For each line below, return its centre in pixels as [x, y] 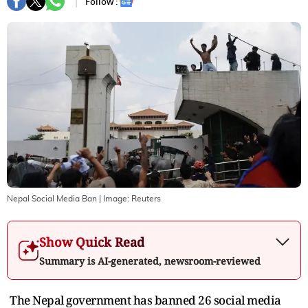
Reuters [146, 198]
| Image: [114, 198]
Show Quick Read [92, 242]
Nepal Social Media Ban [52, 198]
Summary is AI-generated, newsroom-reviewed [150, 261]
